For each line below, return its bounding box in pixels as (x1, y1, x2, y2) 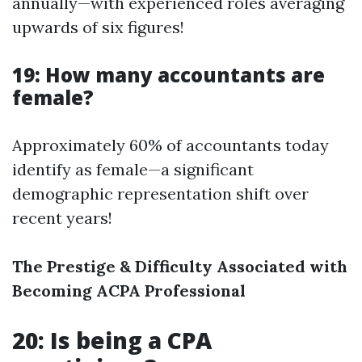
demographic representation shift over (12, 183, 309, 204)
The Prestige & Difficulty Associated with (12, 256, 347, 276)
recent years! (12, 208, 112, 228)
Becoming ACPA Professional (12, 280, 246, 301)
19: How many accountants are (12, 61, 325, 88)
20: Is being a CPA (12, 325, 212, 356)
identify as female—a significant (12, 159, 254, 179)
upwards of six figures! (12, 17, 184, 37)
